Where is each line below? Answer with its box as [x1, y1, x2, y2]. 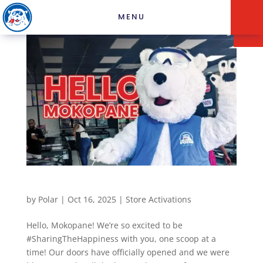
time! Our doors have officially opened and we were [26, 246, 230, 258]
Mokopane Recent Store [26, 181, 133, 194]
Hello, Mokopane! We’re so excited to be [26, 219, 183, 231]
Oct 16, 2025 [67, 193, 116, 205]
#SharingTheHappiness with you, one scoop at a [26, 232, 216, 244]
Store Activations [125, 193, 191, 205]
